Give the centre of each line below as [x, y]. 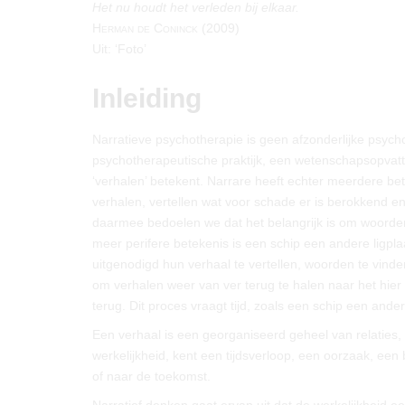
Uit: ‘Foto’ [119, 49]
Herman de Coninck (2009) [166, 28]
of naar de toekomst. [151, 376]
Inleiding [147, 98]
